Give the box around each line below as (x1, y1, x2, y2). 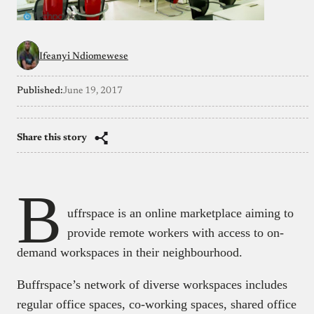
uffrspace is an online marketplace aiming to (67, 205, 294, 220)
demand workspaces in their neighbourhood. (17, 245, 243, 259)
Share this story (17, 132, 87, 143)
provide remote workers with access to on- (67, 225, 284, 240)
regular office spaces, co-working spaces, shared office (17, 296, 296, 311)
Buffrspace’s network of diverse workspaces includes (17, 277, 287, 292)
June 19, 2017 (63, 86, 123, 96)
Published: (17, 86, 63, 96)
